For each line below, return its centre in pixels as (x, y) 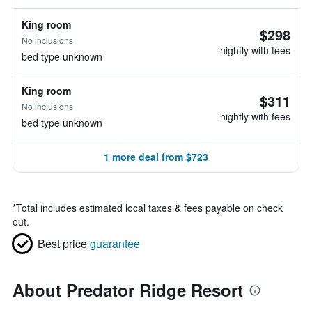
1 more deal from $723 (156, 157)
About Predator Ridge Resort (128, 290)
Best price (62, 243)
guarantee (115, 243)
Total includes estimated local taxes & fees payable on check (149, 208)
